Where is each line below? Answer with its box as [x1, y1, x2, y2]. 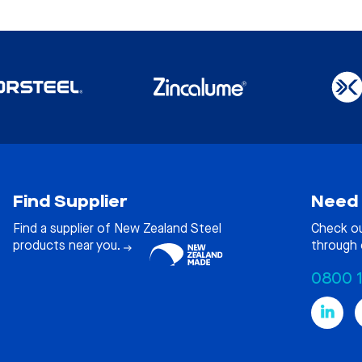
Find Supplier [12, 190, 127, 213]
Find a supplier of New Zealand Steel [12, 220, 221, 238]
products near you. [12, 237, 124, 255]
